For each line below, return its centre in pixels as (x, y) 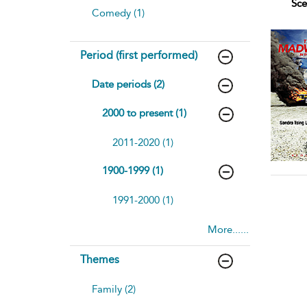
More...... (228, 229)
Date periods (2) (128, 84)
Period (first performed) (139, 55)
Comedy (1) (118, 13)
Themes (100, 259)
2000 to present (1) (144, 113)
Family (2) (114, 289)
